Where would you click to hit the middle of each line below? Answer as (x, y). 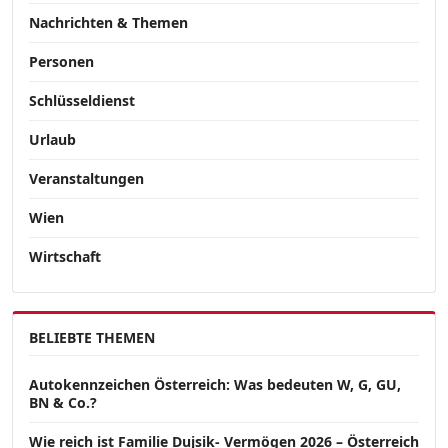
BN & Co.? (63, 403)
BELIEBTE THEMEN (92, 338)
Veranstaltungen (86, 179)
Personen (61, 62)
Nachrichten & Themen (108, 23)
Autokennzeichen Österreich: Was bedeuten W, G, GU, (215, 385)
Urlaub (52, 140)
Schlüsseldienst (82, 101)
